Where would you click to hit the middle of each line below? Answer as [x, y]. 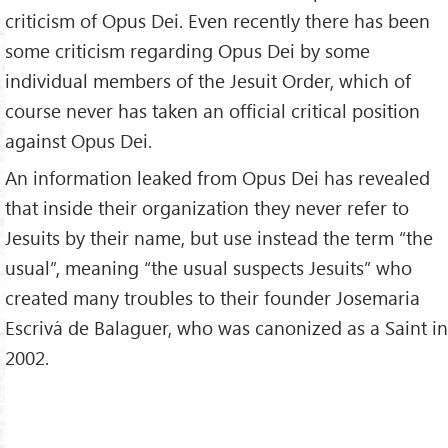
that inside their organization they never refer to [207, 207]
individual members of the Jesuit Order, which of [208, 80]
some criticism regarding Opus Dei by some [187, 50]
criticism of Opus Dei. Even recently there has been [217, 20]
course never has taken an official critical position [212, 110]
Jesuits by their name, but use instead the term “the [219, 237]
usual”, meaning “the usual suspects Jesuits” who [208, 267]
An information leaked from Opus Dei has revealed [217, 177]
